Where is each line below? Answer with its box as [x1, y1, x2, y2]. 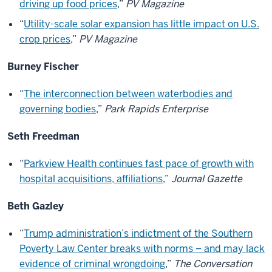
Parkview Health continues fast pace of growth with [24, 157, 254, 170]
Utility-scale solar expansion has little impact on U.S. [24, 18, 259, 30]
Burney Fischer [7, 60, 79, 73]
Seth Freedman [7, 130, 80, 143]
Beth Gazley [7, 200, 64, 212]
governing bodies [19, 103, 96, 115]
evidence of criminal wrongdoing [19, 257, 165, 270]
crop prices [19, 33, 70, 46]
